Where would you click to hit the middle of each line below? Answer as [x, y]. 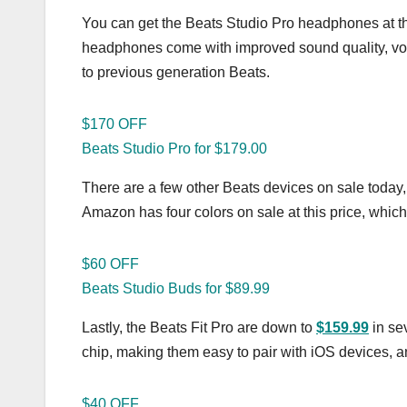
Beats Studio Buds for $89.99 [176, 288]
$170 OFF [114, 124]
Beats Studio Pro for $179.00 [174, 148]
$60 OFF [110, 263]
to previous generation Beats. [176, 72]
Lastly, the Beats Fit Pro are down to [199, 327]
